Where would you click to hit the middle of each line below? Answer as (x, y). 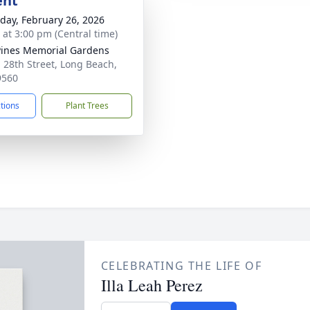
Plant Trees (87, 106)
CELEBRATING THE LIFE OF (181, 266)
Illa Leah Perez (152, 285)
